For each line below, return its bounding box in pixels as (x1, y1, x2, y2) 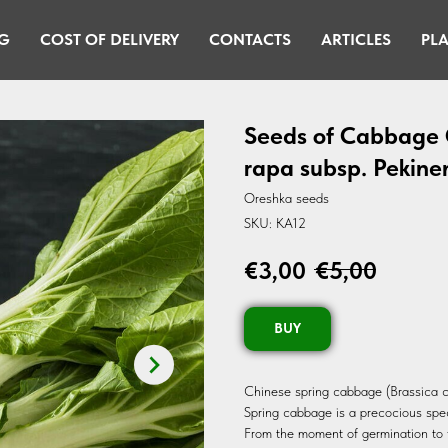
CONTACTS (208, 30, 291, 49)
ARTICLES (320, 30, 391, 49)
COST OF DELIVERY (39, 30, 179, 49)
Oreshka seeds (244, 190, 329, 206)
